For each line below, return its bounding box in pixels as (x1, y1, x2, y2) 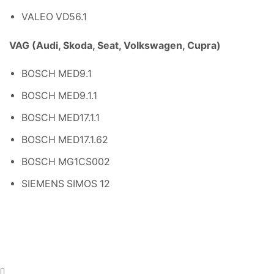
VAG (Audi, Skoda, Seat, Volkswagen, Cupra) (9, 40, 221, 52)
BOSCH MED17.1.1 (21, 112, 100, 124)
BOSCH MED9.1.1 (21, 90, 97, 102)
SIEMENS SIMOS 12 (21, 178, 110, 190)
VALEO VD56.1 (21, 11, 87, 23)
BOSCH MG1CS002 (21, 156, 110, 168)
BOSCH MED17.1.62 (21, 134, 108, 146)
